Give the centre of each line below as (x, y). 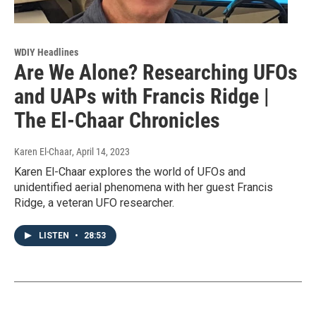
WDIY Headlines (46, 53)
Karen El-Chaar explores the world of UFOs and (130, 172)
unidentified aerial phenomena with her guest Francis (144, 188)
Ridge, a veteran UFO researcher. (94, 203)
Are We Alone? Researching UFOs (156, 73)
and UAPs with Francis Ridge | (142, 97)
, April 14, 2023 (101, 152)
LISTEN (55, 236)
